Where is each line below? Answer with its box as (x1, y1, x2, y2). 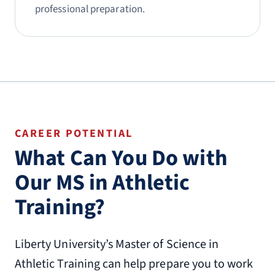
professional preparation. (35, 2, 145, 17)
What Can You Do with (15, 142, 228, 174)
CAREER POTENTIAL (15, 126, 133, 141)
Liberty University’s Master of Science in (15, 236, 219, 253)
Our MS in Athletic (15, 167, 190, 198)
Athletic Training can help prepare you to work (15, 255, 254, 273)
